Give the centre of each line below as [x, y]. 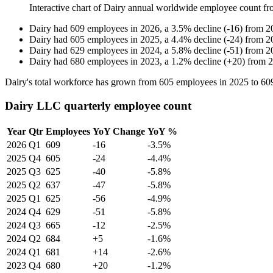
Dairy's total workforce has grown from [82, 82]
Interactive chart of [66, 8]
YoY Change [119, 131]
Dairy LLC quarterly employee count [98, 105]
